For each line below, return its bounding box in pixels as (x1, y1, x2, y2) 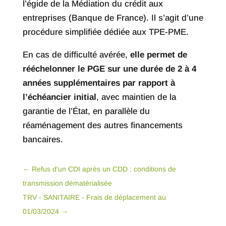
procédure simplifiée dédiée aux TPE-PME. (22, 27, 189, 37)
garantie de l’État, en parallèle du (22, 106, 150, 117)
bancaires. (22, 135, 63, 145)
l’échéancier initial (22, 92, 96, 102)
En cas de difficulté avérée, (22, 50, 130, 60)
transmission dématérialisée (22, 179, 112, 188)
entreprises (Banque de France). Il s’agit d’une (22, 13, 203, 23)
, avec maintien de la (96, 92, 176, 102)
